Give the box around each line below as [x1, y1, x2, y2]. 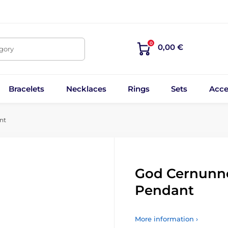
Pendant [135, 182, 194, 198]
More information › [135, 215, 198, 223]
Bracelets [9, 83, 45, 94]
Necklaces [66, 83, 106, 94]
